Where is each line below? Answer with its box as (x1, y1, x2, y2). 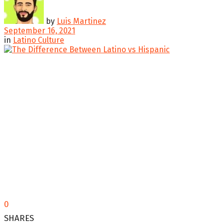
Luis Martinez (57, 16, 106, 26)
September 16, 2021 (4, 25, 75, 35)
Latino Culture (13, 35, 64, 45)
